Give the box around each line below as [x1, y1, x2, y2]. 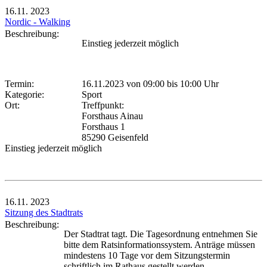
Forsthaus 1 [82, 121, 125, 132]
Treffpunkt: [82, 100, 124, 110]
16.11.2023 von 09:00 [82, 78, 164, 89]
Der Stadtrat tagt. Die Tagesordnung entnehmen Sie [64, 228, 257, 239]
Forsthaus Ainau [82, 110, 143, 121]
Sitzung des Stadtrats [5, 207, 83, 218]
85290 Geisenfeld [82, 132, 148, 142]
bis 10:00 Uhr [164, 78, 219, 89]
